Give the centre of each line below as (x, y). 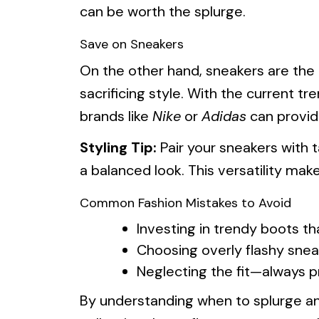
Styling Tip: (118, 148)
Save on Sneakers (132, 45)
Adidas (224, 116)
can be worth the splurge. (163, 12)
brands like (116, 116)
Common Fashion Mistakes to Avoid (185, 203)
